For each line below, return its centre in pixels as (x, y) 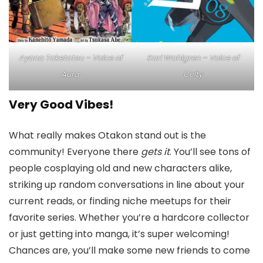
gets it (155, 151)
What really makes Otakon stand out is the (107, 135)
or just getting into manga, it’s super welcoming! (119, 234)
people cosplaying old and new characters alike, (120, 168)
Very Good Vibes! (61, 104)
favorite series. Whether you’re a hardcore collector (129, 217)
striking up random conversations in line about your (127, 184)
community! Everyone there (75, 151)
